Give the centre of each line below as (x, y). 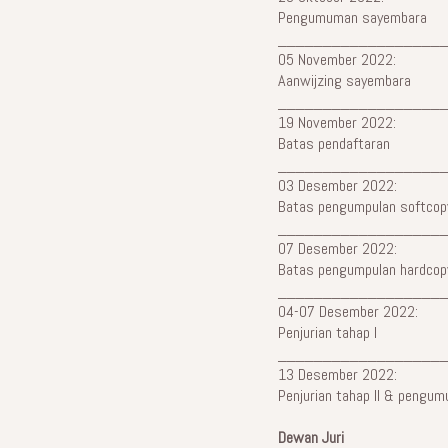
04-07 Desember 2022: (347, 312)
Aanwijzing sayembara (344, 81)
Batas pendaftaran (333, 144)
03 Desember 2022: (337, 186)
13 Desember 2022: (337, 375)
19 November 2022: (336, 123)
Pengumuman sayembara (352, 18)
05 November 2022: (336, 60)
